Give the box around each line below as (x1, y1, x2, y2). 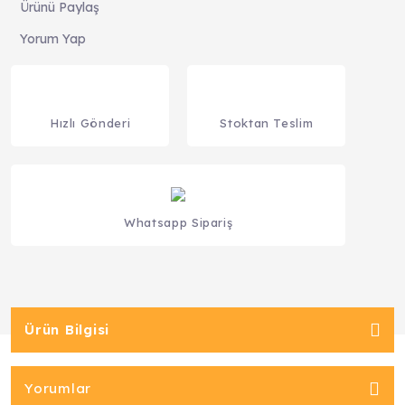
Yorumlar (24, 380, 91, 397)
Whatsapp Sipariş (124, 215, 233, 230)
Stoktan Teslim (220, 116, 314, 130)
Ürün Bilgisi (24, 321, 109, 338)
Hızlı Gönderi (49, 116, 131, 130)
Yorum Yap (20, 31, 86, 47)
